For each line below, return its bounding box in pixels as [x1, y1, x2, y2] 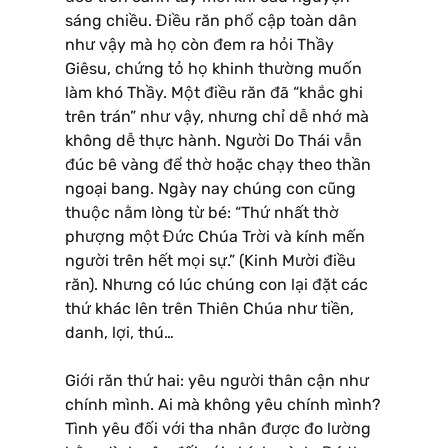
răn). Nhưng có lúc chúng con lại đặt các [65, 274, 368, 294]
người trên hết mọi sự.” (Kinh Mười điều [65, 250, 356, 270]
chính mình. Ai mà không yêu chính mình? [65, 394, 381, 414]
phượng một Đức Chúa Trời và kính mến [65, 226, 365, 246]
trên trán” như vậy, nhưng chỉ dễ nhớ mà [65, 106, 369, 126]
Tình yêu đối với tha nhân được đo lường [65, 418, 371, 438]
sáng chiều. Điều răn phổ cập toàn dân [65, 10, 357, 30]
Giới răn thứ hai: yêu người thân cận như [65, 370, 369, 390]
